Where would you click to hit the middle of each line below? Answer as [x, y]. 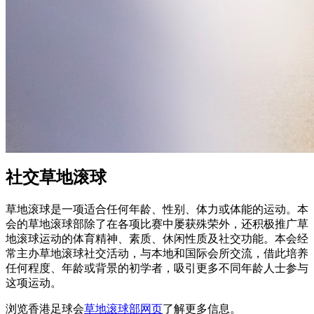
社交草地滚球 [56, 178]
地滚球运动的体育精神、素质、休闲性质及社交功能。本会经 [157, 239]
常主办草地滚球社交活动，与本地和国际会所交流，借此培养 [157, 254]
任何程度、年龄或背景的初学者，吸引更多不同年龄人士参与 [157, 268]
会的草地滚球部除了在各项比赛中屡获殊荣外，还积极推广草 [157, 224]
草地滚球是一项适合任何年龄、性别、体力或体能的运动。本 [157, 210]
